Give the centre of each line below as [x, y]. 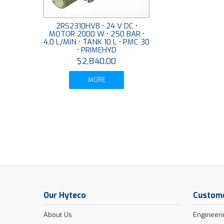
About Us [58, 214]
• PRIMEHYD [96, 50]
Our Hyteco [65, 195]
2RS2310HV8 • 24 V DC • [96, 26]
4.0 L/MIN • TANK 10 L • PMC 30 [97, 42]
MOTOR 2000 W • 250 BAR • [96, 34]
